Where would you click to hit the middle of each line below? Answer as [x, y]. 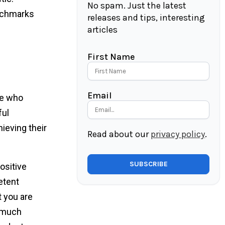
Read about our [119, 134]
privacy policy [178, 134]
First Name [111, 57]
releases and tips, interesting [146, 18]
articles [103, 30]
